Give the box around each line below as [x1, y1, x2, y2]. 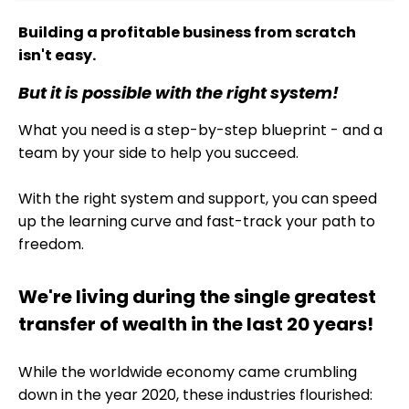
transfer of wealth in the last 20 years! [18, 311, 373, 338]
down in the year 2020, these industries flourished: [18, 384, 372, 406]
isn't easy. [18, 45, 96, 67]
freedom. [18, 234, 84, 256]
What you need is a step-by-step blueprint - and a [18, 120, 383, 142]
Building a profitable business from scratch [18, 22, 356, 44]
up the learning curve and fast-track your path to [18, 211, 375, 233]
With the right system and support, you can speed [18, 188, 377, 210]
